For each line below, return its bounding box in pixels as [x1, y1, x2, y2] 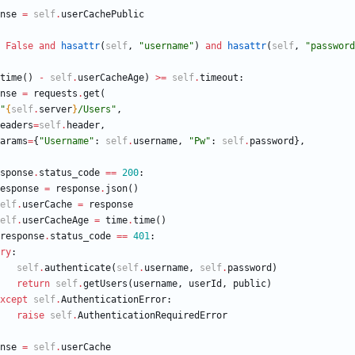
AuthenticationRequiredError [78, 310, 227, 322]
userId [189, 278, 222, 290]
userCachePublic [61, 9, 144, 21]
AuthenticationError [61, 294, 166, 306]
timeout [200, 72, 239, 84]
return [17, 278, 50, 290]
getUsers [83, 278, 128, 290]
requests [33, 88, 78, 100]
